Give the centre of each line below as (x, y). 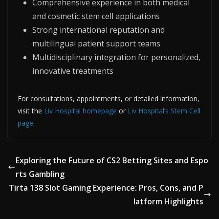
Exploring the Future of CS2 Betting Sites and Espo (112, 160)
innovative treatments (73, 71)
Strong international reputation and (99, 30)
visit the (31, 110)
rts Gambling (40, 174)
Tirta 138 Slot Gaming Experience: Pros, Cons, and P (106, 187)
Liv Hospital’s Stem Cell (164, 110)
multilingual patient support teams (96, 43)
